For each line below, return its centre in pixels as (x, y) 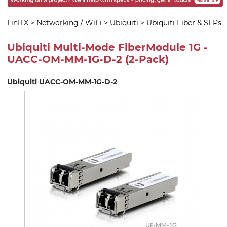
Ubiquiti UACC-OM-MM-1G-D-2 (62, 81)
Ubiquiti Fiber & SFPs (184, 23)
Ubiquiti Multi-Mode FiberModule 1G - (107, 47)
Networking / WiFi (69, 23)
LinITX (18, 23)
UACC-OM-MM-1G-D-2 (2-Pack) (88, 60)
